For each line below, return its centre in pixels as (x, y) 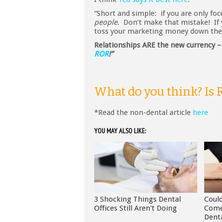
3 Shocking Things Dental (138, 199)
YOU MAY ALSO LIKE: (120, 131)
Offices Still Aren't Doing (136, 208)
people (106, 23)
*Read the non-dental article (143, 113)
